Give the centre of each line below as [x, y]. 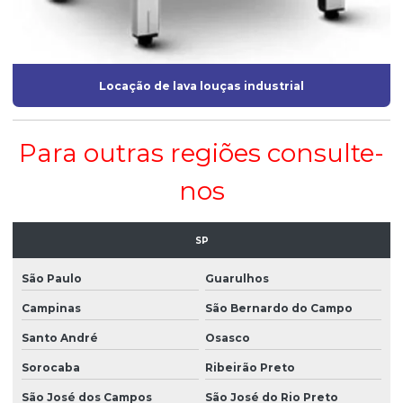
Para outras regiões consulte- [201, 153]
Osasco [227, 338]
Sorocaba [51, 368]
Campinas [51, 309]
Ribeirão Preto [250, 368]
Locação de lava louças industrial [201, 85]
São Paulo [52, 279]
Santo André [60, 338]
